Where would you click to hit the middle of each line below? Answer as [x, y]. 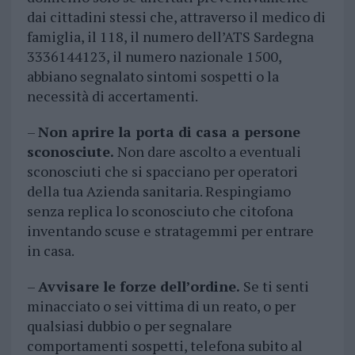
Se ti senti [276, 286]
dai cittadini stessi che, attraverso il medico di [176, 17]
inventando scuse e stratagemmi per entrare [170, 231]
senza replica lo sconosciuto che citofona [160, 211]
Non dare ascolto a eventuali [209, 152]
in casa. [50, 251]
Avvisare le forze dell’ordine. [140, 286]
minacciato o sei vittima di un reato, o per [161, 306]
